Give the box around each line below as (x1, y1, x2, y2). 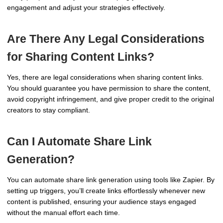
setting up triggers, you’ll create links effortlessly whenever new (7, 186, 205, 195)
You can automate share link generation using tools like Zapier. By (7, 175, 215, 184)
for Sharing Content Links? (7, 50, 154, 63)
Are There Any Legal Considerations (7, 32, 205, 45)
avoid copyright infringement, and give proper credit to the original (7, 95, 214, 103)
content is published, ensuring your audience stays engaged (7, 197, 196, 206)
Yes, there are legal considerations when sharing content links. (7, 73, 204, 81)
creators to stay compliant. (7, 106, 90, 114)
